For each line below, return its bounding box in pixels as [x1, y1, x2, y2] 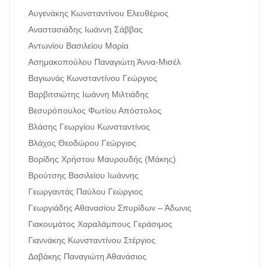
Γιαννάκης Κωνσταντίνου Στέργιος [28, 235, 156, 245]
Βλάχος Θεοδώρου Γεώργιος [28, 138, 136, 148]
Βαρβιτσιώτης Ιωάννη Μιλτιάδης [28, 89, 149, 99]
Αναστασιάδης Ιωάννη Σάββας [28, 25, 143, 34]
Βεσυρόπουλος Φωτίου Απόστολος [28, 106, 162, 115]
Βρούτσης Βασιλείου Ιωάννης [28, 171, 139, 180]
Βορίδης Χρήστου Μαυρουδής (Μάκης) [28, 154, 176, 164]
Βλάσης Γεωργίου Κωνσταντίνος [28, 122, 150, 131]
